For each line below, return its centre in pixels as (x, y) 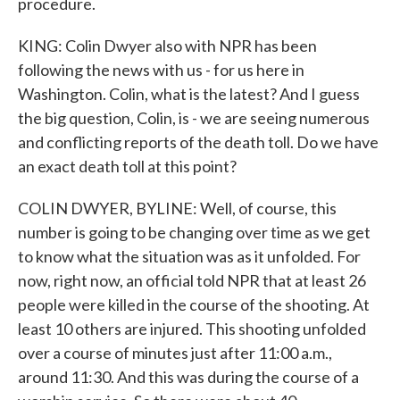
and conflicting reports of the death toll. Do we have (198, 142)
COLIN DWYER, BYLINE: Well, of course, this (177, 208)
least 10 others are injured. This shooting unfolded (192, 329)
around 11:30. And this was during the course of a (188, 377)
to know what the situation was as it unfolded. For (189, 256)
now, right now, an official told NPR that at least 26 (192, 280)
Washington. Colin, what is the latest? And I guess (189, 94)
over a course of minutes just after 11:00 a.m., (175, 353)
